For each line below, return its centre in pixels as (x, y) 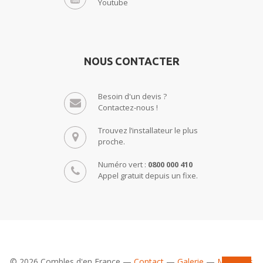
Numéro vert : (123, 164)
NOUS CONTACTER (131, 61)
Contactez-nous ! (128, 107)
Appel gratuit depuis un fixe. (148, 175)
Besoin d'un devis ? (132, 96)
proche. (112, 141)
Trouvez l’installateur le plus (148, 130)
